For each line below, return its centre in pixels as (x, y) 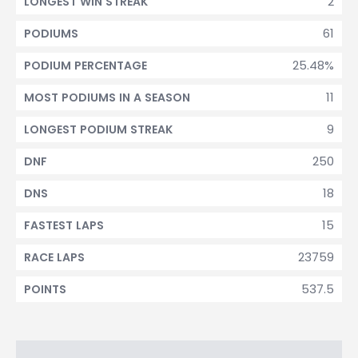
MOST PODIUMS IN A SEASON (107, 97)
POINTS (45, 289)
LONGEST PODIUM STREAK (98, 129)
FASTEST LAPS (64, 225)
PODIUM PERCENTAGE (86, 66)
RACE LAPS (54, 257)
